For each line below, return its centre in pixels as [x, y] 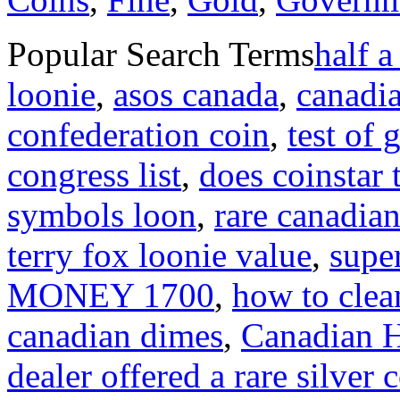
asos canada [196, 94]
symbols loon [102, 214]
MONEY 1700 [111, 295]
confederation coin [138, 134]
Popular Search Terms [161, 54]
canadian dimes [115, 335]
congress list [94, 174]
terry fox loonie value [159, 254]
